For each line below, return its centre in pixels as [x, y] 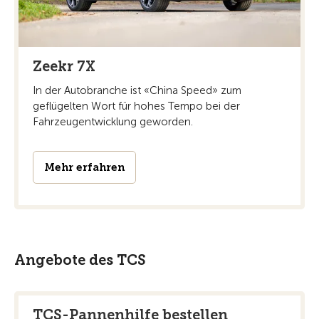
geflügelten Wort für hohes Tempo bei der [136, 106]
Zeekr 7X [64, 67]
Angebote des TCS [80, 260]
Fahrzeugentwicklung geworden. [113, 122]
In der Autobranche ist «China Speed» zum [137, 91]
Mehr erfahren [84, 168]
